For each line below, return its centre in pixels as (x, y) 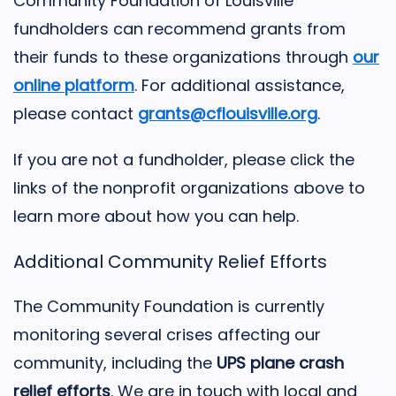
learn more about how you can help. (156, 216)
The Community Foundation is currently (169, 306)
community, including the (113, 362)
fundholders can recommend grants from (179, 28)
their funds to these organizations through (181, 57)
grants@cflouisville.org (228, 113)
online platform (74, 85)
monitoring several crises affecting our (167, 334)
